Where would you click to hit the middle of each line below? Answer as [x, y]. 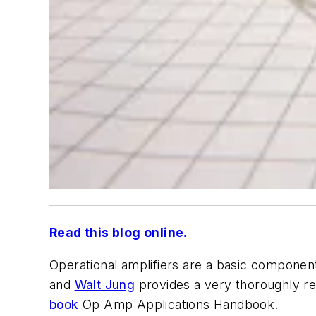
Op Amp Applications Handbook [179, 305]
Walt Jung [105, 285]
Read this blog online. [119, 233]
